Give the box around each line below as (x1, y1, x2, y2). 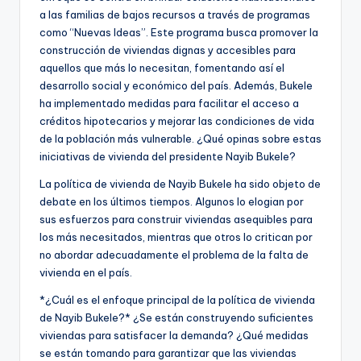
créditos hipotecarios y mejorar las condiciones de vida (39, 114, 314, 127)
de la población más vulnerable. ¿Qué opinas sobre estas (39, 131, 322, 145)
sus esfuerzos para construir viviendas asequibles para (39, 212, 313, 226)
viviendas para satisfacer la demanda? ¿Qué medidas (39, 328, 309, 342)
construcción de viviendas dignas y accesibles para (39, 43, 296, 56)
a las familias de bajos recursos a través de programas (39, 7, 310, 21)
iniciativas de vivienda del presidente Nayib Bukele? (39, 149, 296, 163)
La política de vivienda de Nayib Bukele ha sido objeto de (39, 176, 321, 190)
